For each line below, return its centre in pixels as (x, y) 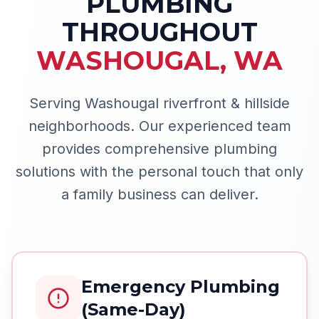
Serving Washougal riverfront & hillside (159, 103)
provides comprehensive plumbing (159, 149)
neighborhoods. (81, 126)
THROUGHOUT (159, 32)
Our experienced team (213, 126)
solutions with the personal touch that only (159, 172)
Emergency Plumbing (181, 287)
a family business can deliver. (159, 194)
